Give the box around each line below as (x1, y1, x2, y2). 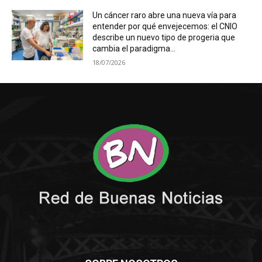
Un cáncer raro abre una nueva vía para (92, 11, 237, 20)
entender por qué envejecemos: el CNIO (92, 22, 238, 32)
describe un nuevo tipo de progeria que (92, 33, 236, 43)
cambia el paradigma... (92, 44, 176, 54)
